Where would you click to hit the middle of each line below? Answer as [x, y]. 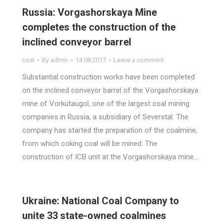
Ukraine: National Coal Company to [101, 201]
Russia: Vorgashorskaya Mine [90, 12]
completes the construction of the [99, 27]
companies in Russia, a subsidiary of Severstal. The [105, 117]
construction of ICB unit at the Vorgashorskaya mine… [110, 157]
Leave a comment [139, 60]
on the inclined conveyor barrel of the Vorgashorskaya [110, 90]
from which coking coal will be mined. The [90, 144]
